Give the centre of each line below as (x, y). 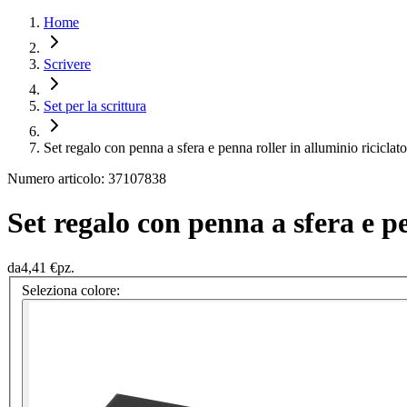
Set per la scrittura (95, 106)
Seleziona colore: (71, 291)
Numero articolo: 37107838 (87, 179)
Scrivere (67, 64)
